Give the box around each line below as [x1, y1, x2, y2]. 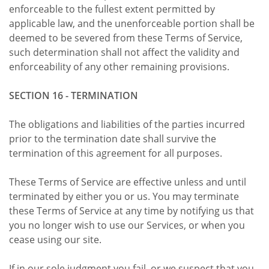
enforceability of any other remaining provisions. [9, 59, 229, 73]
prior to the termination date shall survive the [9, 131, 216, 145]
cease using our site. [9, 232, 101, 246]
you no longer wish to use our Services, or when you [9, 218, 245, 232]
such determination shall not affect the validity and [9, 45, 240, 59]
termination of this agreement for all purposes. [9, 146, 222, 160]
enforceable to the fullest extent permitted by [9, 2, 215, 16]
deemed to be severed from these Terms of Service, [9, 31, 243, 44]
